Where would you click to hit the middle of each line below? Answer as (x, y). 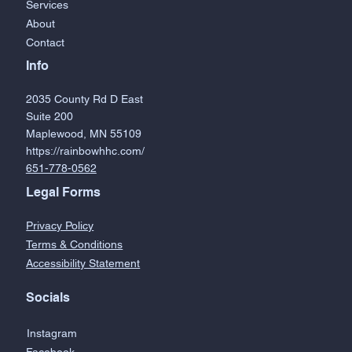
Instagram (51, 334)
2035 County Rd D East (84, 99)
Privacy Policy (60, 225)
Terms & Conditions (75, 244)
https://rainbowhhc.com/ (85, 151)
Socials (48, 298)
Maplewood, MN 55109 (83, 134)
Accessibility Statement (83, 263)
